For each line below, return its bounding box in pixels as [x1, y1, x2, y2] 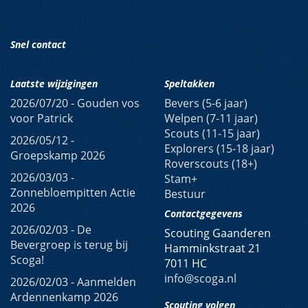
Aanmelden [77, 274, 136, 289]
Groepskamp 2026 [10, 148, 105, 163]
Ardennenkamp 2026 [10, 289, 118, 305]
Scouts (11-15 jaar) [164, 126, 260, 141]
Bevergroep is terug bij [10, 237, 128, 252]
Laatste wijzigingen [10, 77, 98, 90]
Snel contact [10, 38, 66, 51]
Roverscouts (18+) [164, 156, 257, 171]
